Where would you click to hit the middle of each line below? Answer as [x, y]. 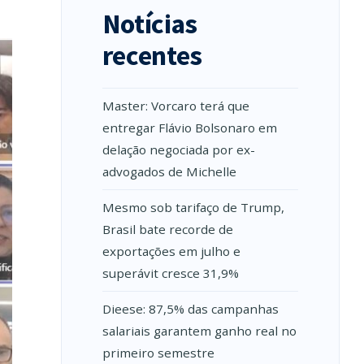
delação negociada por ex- [178, 149]
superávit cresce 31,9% [170, 273]
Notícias [150, 24]
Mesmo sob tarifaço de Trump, [193, 207]
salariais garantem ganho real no [199, 331]
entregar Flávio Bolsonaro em [189, 128]
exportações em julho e [171, 251]
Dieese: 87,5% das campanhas [190, 309]
